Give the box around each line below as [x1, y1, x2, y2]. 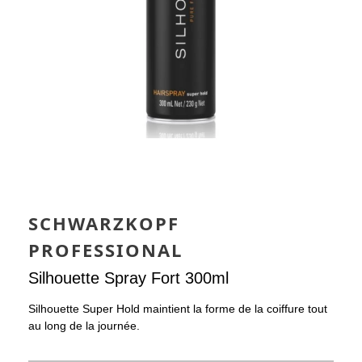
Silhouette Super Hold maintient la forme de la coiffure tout [28, 301, 327, 315]
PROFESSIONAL [28, 237, 183, 262]
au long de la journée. [28, 318, 140, 332]
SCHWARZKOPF [28, 210, 179, 235]
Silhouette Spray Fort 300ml [28, 268, 229, 287]
